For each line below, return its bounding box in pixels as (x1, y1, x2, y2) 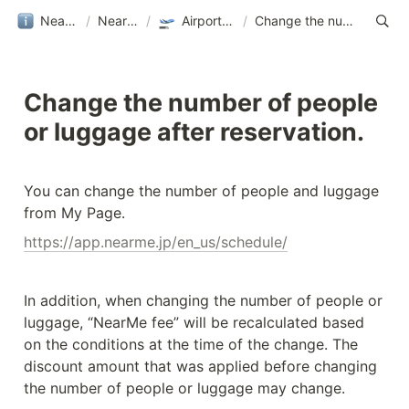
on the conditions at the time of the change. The (24, 335, 358, 353)
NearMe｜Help (127, 12, 139, 28)
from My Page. (24, 204, 125, 222)
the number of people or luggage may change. (24, 379, 345, 397)
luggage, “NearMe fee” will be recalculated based (24, 313, 364, 331)
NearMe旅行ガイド (65, 12, 76, 28)
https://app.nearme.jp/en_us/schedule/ (24, 233, 288, 251)
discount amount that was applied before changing (24, 357, 377, 375)
